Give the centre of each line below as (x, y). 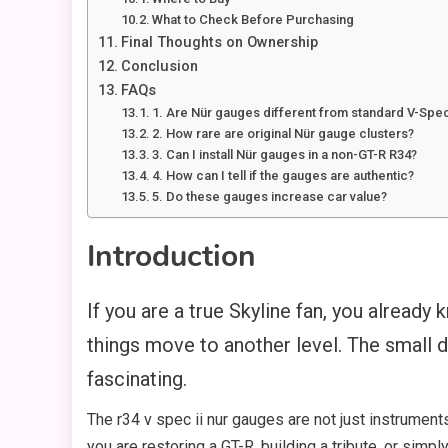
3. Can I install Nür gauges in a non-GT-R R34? (285, 155)
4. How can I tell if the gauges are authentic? (283, 176)
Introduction (171, 257)
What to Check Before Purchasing (253, 20)
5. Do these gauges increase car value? (270, 197)
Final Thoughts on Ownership (219, 43)
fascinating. (137, 379)
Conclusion (159, 67)
